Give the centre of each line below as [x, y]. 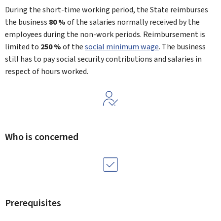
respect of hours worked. [47, 71]
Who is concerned [42, 137]
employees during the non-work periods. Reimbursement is [105, 34]
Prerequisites [33, 203]
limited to [23, 47]
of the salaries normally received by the [133, 22]
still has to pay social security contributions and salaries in [103, 59]
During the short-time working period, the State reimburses [107, 10]
